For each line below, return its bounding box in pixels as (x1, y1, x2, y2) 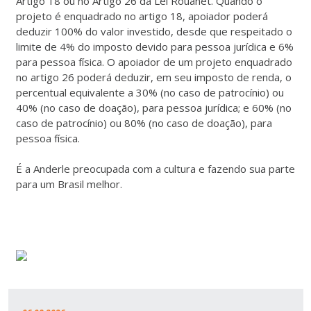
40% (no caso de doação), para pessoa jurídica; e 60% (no (15, 101, 292, 115)
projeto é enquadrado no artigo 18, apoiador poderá (15, 9, 268, 23)
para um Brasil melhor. (15, 177, 122, 191)
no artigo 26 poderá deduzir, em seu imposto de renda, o (15, 70, 292, 84)
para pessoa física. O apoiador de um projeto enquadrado (15, 55, 292, 69)
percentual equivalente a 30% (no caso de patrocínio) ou (15, 85, 284, 99)
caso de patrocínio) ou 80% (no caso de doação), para (15, 116, 272, 130)
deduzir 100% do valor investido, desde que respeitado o (15, 24, 292, 38)
